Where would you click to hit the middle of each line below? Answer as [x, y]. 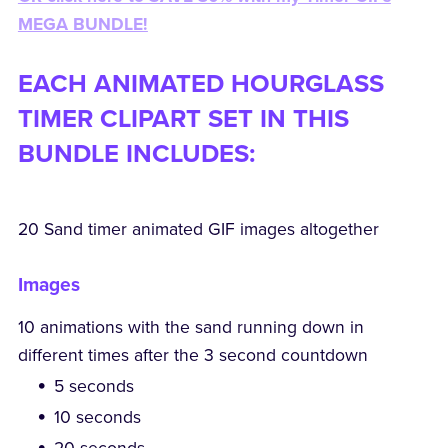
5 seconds [94, 386]
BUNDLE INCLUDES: [136, 153]
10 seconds [98, 417]
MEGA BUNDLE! [82, 24]
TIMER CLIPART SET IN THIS [183, 118]
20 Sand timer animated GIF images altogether [198, 229]
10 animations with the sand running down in [190, 327]
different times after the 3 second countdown [192, 355]
